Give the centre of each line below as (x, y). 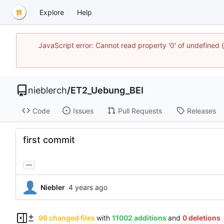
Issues (83, 110)
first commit (49, 140)
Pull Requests (140, 110)
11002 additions (139, 218)
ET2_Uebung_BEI (107, 90)
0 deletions (201, 218)
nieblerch (47, 90)
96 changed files (66, 218)
